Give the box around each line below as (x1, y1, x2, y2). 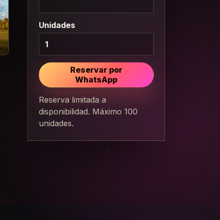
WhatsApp (75, 75, 117, 85)
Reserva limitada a (39, 95, 107, 105)
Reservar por (70, 65, 122, 75)
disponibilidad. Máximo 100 (39, 107, 138, 117)
